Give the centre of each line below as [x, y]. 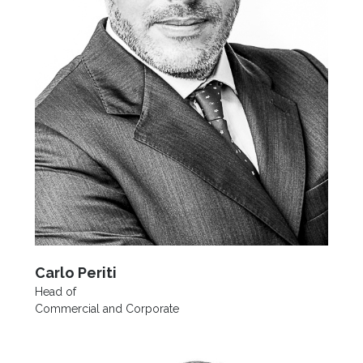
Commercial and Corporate [107, 309]
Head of [55, 292]
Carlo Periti [75, 273]
